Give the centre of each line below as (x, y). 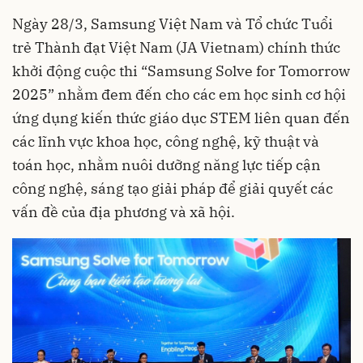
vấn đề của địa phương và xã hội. (124, 212)
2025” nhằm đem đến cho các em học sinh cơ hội (179, 94)
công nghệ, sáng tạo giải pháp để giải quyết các (173, 188)
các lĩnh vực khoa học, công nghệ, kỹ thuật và (166, 141)
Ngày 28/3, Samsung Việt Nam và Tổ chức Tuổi (173, 24)
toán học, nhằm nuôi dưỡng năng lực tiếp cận (167, 165)
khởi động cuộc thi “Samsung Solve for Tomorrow (181, 71)
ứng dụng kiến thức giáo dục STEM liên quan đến (181, 118)
